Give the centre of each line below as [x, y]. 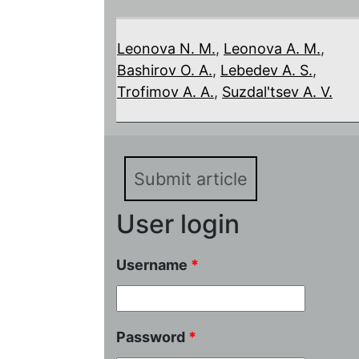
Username [153, 264]
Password [152, 337]
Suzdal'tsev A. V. [277, 91]
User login [178, 224]
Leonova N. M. [166, 48]
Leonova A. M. [272, 48]
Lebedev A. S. [266, 70]
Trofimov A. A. [165, 91]
